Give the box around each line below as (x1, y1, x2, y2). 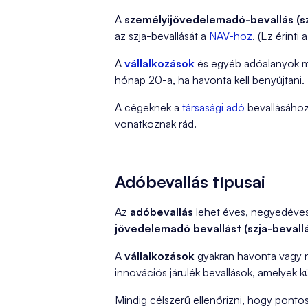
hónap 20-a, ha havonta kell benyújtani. (115, 73, 305, 87)
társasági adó (179, 100, 245, 114)
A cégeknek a (115, 100, 179, 114)
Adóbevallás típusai (115, 171, 265, 192)
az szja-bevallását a (115, 29, 209, 43)
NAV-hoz (209, 29, 252, 43)
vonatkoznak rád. (115, 117, 197, 131)
